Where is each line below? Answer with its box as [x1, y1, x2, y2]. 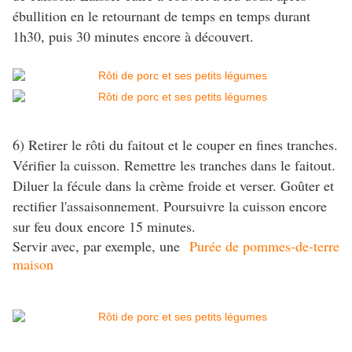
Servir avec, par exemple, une [13, 236, 189, 256]
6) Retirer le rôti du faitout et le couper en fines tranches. [13, 135, 338, 155]
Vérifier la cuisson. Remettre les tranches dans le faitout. [13, 156, 335, 175]
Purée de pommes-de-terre [189, 236, 339, 256]
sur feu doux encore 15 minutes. [13, 217, 196, 236]
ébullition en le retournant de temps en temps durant [13, 6, 310, 26]
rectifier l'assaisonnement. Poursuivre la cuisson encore [13, 196, 327, 216]
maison [13, 255, 53, 274]
